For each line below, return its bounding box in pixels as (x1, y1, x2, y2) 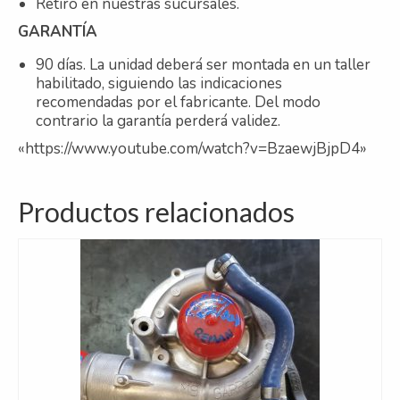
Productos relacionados (18, 196, 295, 229)
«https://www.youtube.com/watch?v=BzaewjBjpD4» (18, 138, 367, 160)
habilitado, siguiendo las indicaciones (36, 73, 282, 95)
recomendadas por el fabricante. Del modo (36, 92, 321, 113)
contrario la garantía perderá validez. (36, 111, 280, 132)
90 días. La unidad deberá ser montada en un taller (36, 54, 371, 76)
